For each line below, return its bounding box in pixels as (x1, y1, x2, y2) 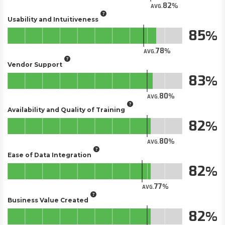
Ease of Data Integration (8, 151, 91, 159)
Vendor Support (8, 60, 62, 68)
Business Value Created (8, 196, 88, 204)
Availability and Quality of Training (8, 105, 125, 114)
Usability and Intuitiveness (8, 15, 98, 23)
